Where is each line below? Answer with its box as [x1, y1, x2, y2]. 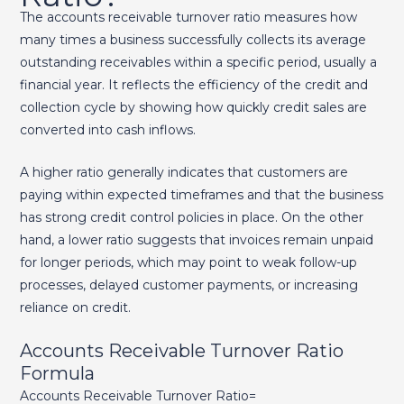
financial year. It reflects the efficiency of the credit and [19, 76, 368, 93]
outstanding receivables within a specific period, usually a [19, 53, 377, 70]
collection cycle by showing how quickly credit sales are [19, 98, 367, 115]
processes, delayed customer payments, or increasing [19, 277, 358, 294]
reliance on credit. [19, 299, 131, 317]
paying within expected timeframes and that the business [19, 187, 383, 204]
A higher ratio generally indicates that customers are [19, 164, 348, 181]
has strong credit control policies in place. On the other [19, 209, 363, 226]
